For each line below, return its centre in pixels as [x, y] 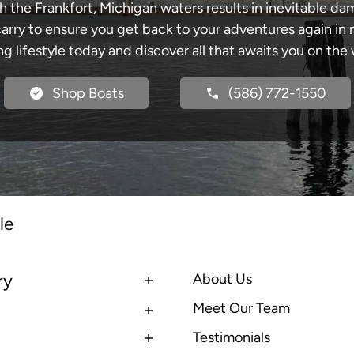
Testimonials [232, 337]
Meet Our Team [241, 308]
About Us [222, 279]
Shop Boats [88, 93]
